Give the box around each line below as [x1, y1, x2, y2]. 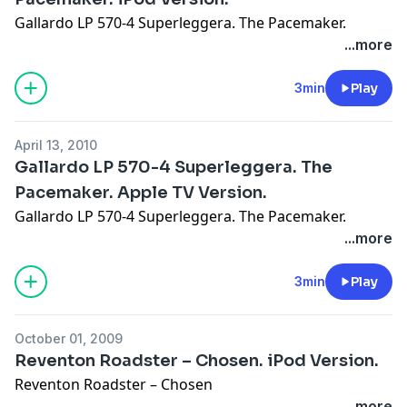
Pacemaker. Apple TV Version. [15, 182, 267, 203]
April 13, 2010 [15, 136, 97, 153]
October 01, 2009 [15, 330, 123, 346]
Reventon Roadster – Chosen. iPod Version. [15, 350, 379, 371]
